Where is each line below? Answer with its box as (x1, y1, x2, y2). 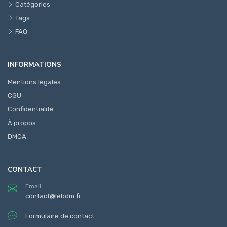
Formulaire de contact (25, 212, 94, 220)
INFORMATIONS (8, 60, 61, 70)
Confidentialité (8, 105, 54, 113)
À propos (8, 119, 36, 127)
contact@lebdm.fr (25, 192, 81, 200)
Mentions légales (8, 78, 61, 86)
